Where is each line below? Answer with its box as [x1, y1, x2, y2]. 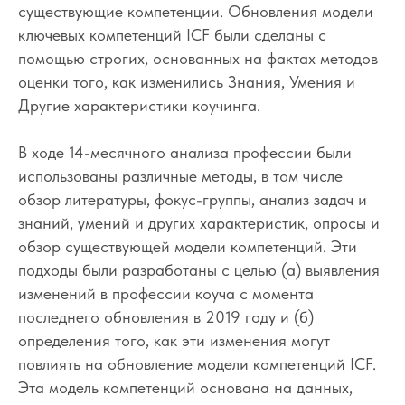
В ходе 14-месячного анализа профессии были [18, 142, 352, 162]
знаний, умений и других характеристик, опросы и [18, 212, 380, 232]
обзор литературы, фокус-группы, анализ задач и [18, 189, 367, 209]
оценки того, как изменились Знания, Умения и [18, 71, 355, 91]
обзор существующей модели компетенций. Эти [18, 236, 357, 256]
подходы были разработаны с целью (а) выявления [18, 259, 380, 279]
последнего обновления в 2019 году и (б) [18, 306, 314, 326]
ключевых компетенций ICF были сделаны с [18, 24, 326, 44]
